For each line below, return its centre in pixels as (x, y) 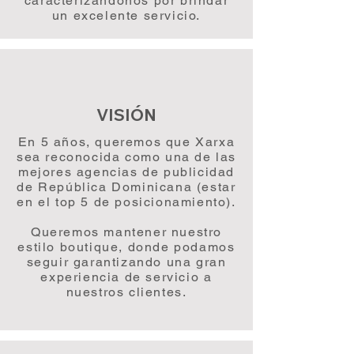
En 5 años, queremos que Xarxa (126, 142)
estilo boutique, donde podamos (126, 247)
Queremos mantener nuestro (126, 232)
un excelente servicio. (126, 15)
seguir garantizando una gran (126, 262)
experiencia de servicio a (126, 277)
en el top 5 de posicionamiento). (126, 202)
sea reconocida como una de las (126, 157)
